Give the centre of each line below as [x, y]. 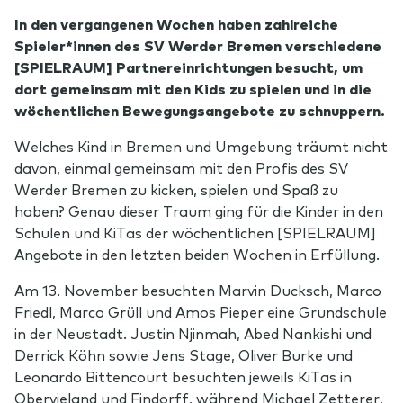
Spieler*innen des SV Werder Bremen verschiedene [198, 45]
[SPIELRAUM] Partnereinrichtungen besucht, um [188, 66]
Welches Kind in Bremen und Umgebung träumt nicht [201, 145]
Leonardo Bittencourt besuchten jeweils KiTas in [183, 376]
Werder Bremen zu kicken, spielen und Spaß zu [176, 188]
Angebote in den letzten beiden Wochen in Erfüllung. [197, 253]
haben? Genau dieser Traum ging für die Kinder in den [199, 210]
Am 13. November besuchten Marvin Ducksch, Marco [198, 289]
